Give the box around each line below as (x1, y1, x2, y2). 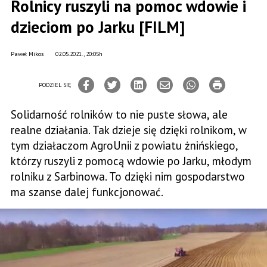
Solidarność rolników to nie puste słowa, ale (11, 107, 228, 122)
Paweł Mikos (11, 50, 44, 58)
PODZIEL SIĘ (39, 80, 71, 89)
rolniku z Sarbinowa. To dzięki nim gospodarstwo (11, 169, 245, 184)
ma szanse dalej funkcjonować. (11, 185, 163, 199)
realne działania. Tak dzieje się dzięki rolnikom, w (11, 123, 247, 137)
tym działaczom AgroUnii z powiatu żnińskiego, (11, 138, 238, 153)
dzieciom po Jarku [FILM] (11, 17, 185, 37)
